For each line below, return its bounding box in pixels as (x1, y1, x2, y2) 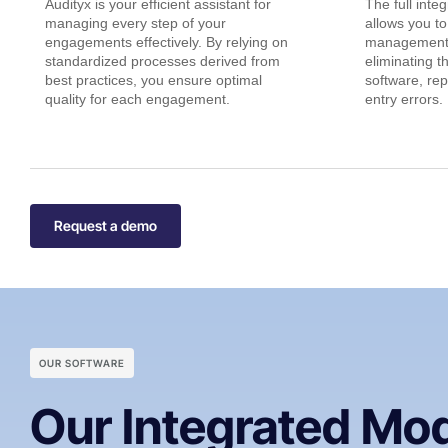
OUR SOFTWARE (39, 357, 125, 370)
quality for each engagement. (45, 91, 230, 108)
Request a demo (54, 217, 157, 235)
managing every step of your (45, 15, 226, 32)
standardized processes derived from (45, 53, 280, 70)
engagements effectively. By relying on (45, 34, 288, 51)
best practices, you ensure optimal (45, 72, 262, 89)
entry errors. (365, 91, 443, 108)
